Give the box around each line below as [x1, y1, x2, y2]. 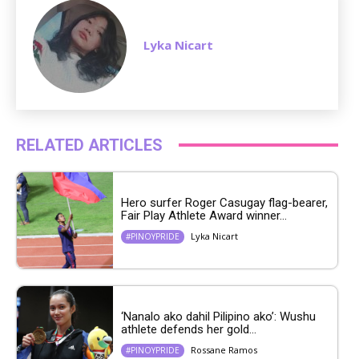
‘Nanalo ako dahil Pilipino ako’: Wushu [121, 309, 316, 325]
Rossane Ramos [191, 344, 257, 357]
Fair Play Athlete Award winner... [121, 208, 287, 224]
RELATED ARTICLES [16, 135, 163, 155]
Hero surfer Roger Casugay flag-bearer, [121, 196, 328, 211]
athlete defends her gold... [121, 322, 256, 337]
